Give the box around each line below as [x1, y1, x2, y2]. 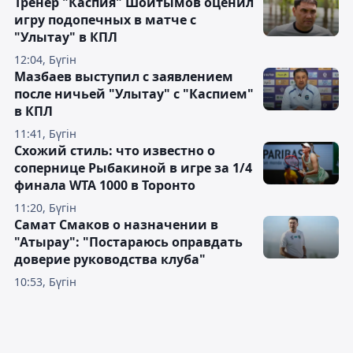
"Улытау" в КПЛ [14, 28, 117, 46]
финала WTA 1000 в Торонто [14, 176, 195, 194]
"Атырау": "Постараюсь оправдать [14, 233, 243, 251]
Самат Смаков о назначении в [14, 216, 218, 233]
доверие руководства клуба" [14, 251, 206, 268]
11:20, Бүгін [14, 200, 76, 215]
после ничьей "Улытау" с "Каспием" [14, 85, 254, 102]
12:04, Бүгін [14, 52, 76, 67]
